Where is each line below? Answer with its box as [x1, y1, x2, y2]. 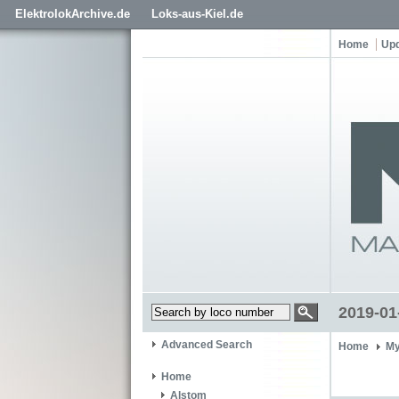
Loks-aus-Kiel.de [151, 7, 243, 20]
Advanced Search [161, 338, 252, 352]
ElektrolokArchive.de [15, 7, 130, 20]
